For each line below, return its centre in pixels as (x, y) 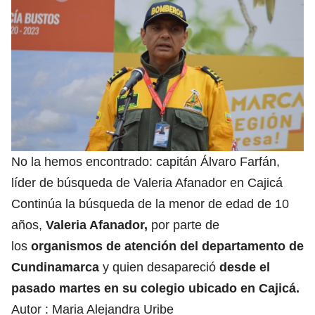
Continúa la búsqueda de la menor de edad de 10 (150, 204)
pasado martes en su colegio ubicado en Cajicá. (155, 289)
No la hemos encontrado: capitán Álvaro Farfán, (146, 162)
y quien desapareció (157, 268)
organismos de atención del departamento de (167, 246)
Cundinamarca (55, 268)
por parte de (184, 225)
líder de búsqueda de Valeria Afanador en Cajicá (147, 183)
